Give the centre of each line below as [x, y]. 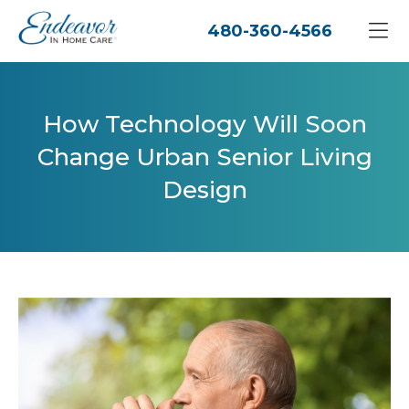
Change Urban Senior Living [204, 157]
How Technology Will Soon [204, 124]
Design [204, 189]
